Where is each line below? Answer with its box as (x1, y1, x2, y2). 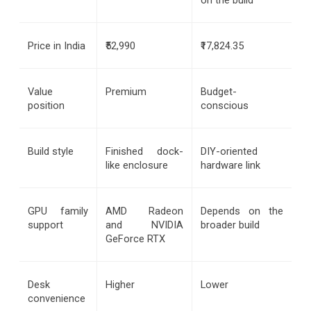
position (28, 99, 65, 112)
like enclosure (106, 158, 168, 171)
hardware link (201, 158, 260, 171)
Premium (106, 85, 146, 98)
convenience (28, 292, 85, 305)
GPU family (28, 204, 88, 217)
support (28, 218, 63, 231)
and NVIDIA (106, 218, 183, 231)
